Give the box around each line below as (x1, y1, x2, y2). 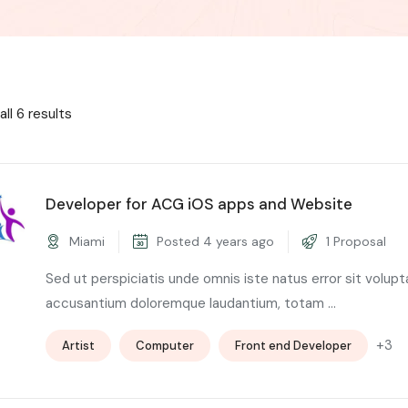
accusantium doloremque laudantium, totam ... (46, 293, 336, 312)
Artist (62, 337, 95, 353)
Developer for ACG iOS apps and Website (46, 193, 352, 214)
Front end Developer (235, 337, 352, 353)
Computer (136, 337, 194, 353)
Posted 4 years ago (153, 232, 274, 250)
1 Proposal (322, 232, 386, 250)
